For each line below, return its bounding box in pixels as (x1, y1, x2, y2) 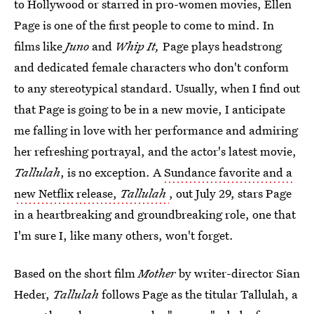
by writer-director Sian (176, 265, 300, 281)
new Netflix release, (14, 185, 120, 201)
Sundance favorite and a (164, 164, 292, 180)
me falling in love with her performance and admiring (14, 122, 298, 138)
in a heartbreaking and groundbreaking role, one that (14, 206, 296, 222)
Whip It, (115, 38, 160, 54)
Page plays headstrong (160, 38, 282, 54)
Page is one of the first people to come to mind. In (14, 17, 274, 33)
